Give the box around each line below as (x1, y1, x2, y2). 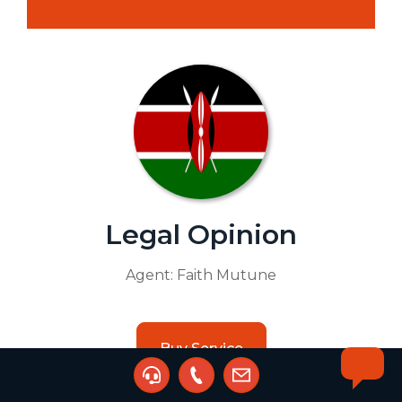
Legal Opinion (105, 217, 297, 251)
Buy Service (159, 339, 243, 357)
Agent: (126, 266, 177, 284)
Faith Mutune (177, 266, 276, 284)
